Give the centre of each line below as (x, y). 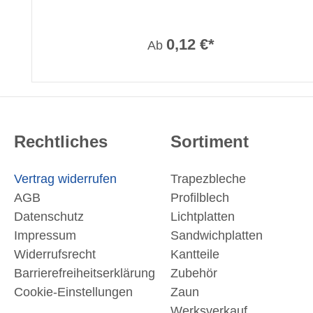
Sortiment (210, 142)
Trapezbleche (208, 179)
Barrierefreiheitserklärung (85, 274)
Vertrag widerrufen (65, 179)
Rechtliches (61, 142)
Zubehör (194, 274)
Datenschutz (49, 217)
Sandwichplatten (217, 236)
